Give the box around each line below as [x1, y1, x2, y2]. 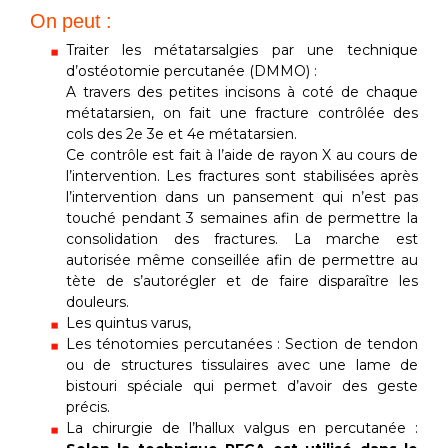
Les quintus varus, [66, 314, 191, 333]
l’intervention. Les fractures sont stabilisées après [66, 167, 418, 186]
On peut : [30, 10, 113, 33]
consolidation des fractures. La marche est [66, 230, 418, 249]
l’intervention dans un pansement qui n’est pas [66, 188, 418, 207]
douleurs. [66, 293, 129, 312]
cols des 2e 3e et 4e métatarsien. [66, 125, 297, 144]
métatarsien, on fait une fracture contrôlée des [66, 104, 418, 123]
